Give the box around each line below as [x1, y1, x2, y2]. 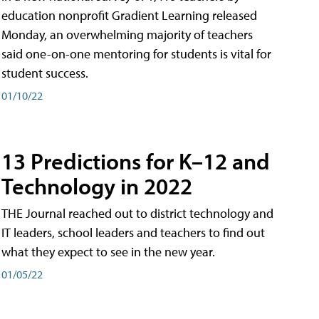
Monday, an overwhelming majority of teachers [1, 26, 253, 43]
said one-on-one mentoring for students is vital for [1, 46, 271, 63]
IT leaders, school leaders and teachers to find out [1, 224, 265, 241]
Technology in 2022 [1, 171, 192, 200]
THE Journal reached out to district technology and [1, 204, 273, 221]
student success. [1, 65, 88, 82]
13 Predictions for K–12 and [1, 146, 270, 175]
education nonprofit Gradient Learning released [1, 7, 257, 24]
